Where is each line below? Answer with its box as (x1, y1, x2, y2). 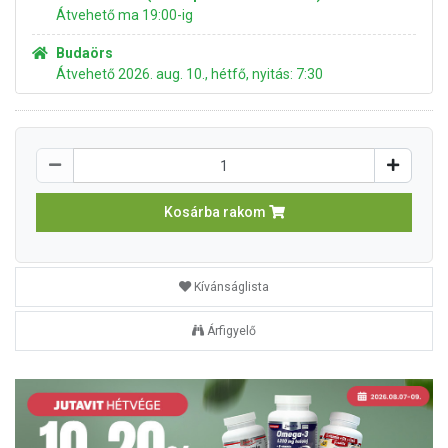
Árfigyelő (207, 324, 256, 338)
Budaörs (56, 45, 113, 61)
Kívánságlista (194, 280, 269, 294)
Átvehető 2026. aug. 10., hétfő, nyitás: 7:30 (56, 66, 323, 82)
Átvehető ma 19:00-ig (56, 7, 193, 23)
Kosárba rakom (163, 204, 269, 220)
